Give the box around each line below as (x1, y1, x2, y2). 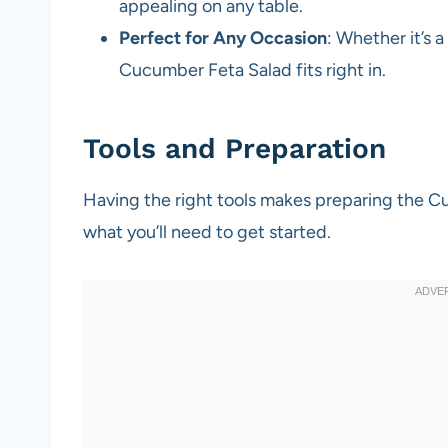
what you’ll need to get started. (83, 221, 331, 244)
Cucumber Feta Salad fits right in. (119, 59, 386, 82)
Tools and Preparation (83, 132, 386, 166)
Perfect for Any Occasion (119, 27, 327, 50)
